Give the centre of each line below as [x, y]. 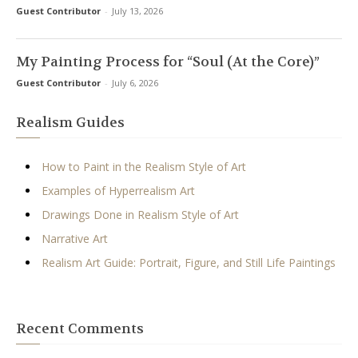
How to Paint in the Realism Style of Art [144, 167]
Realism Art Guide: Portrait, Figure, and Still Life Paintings [189, 263]
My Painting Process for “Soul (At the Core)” [168, 62]
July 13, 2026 [137, 11]
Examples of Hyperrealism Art [118, 191]
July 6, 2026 [135, 83]
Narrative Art [75, 239]
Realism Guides [70, 123]
